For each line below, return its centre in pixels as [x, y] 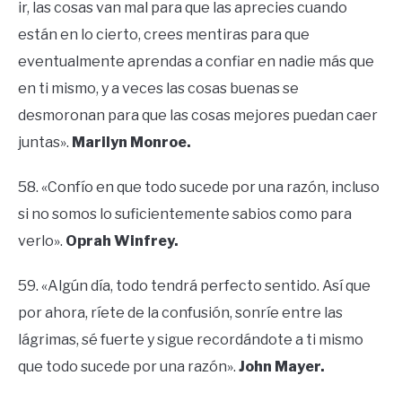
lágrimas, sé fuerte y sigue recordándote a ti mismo [191, 340]
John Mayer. [282, 367]
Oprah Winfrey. [122, 241]
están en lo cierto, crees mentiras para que [164, 35]
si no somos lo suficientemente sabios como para [185, 214]
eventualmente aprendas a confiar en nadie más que [196, 62]
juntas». [45, 143]
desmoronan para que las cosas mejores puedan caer [198, 116]
